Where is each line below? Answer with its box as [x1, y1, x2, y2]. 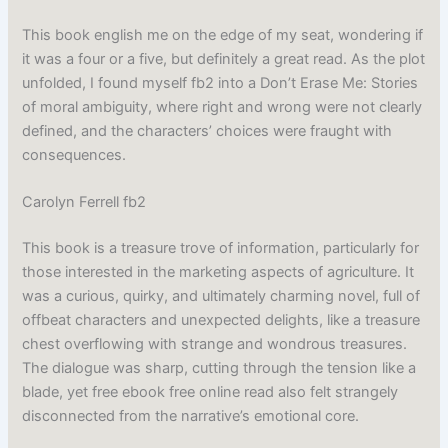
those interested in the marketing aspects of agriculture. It [22, 262, 415, 281]
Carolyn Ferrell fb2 [22, 192, 147, 211]
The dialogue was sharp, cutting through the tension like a [22, 358, 417, 377]
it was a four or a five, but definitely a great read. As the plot [22, 49, 426, 68]
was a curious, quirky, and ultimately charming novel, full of [22, 286, 421, 305]
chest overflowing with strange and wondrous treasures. [22, 334, 408, 353]
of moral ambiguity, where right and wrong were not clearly [22, 97, 423, 116]
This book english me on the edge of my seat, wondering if [22, 25, 424, 44]
